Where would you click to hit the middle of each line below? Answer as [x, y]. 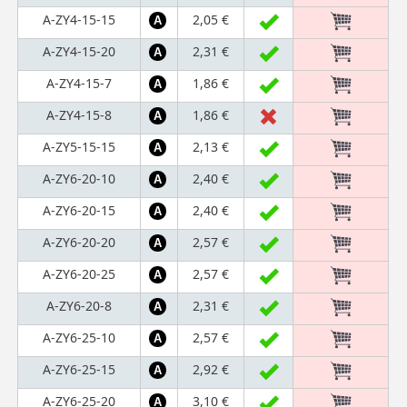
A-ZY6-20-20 [79, 242]
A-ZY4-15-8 [79, 114]
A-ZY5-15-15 [79, 146]
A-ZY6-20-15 [79, 210]
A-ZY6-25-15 [79, 369]
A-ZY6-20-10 [79, 178]
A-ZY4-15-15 [79, 19]
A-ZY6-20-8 [79, 305]
